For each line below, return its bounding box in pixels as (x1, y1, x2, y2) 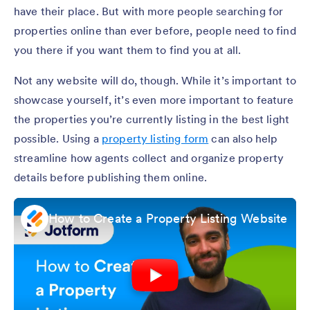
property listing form (101, 131, 209, 146)
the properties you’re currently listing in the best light (14, 112, 290, 127)
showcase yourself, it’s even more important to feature (14, 93, 294, 107)
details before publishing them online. (14, 170, 208, 185)
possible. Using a (14, 131, 102, 146)
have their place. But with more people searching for (14, 4, 284, 19)
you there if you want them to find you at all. (14, 43, 241, 57)
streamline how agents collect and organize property (14, 151, 284, 165)
